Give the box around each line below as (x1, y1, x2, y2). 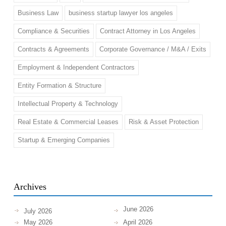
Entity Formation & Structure (17, 81, 101, 89)
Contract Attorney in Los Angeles (99, 27, 196, 35)
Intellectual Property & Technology (17, 99, 118, 107)
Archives (13, 181, 46, 192)
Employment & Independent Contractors (17, 63, 135, 71)
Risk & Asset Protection (128, 118, 199, 126)
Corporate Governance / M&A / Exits (99, 45, 206, 53)
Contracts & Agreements (17, 45, 89, 53)
